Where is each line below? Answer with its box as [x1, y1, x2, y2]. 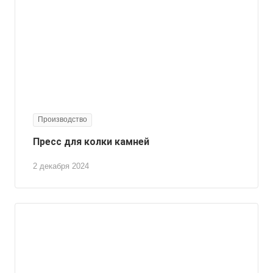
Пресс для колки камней [33, 136, 149, 148]
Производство [38, 115, 87, 124]
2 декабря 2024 [33, 161, 89, 171]
